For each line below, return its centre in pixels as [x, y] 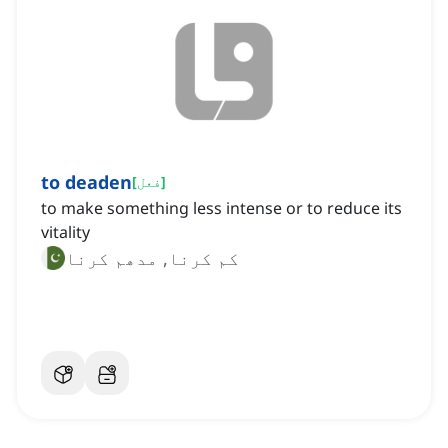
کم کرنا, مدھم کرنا [152, 258]
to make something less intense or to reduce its [221, 208]
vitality [65, 232]
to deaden [86, 182]
